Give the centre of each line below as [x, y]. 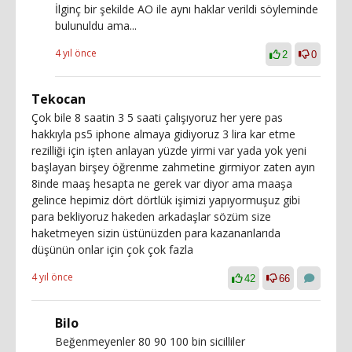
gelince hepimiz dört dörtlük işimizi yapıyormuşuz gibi [166, 200]
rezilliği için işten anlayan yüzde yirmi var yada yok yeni [169, 150]
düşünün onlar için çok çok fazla [112, 249]
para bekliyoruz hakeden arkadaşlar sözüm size [151, 216]
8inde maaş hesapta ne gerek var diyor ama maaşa [162, 183]
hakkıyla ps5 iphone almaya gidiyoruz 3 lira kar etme [163, 134]
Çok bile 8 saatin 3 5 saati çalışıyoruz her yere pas [157, 117]
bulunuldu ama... [96, 25]
